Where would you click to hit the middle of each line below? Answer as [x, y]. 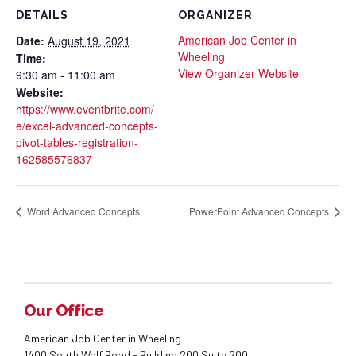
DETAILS [42, 15]
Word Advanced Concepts [82, 211]
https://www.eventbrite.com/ [85, 108]
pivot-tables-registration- [77, 142]
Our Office [64, 311]
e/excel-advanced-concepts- [87, 125]
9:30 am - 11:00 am [66, 74]
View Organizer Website [238, 73]
